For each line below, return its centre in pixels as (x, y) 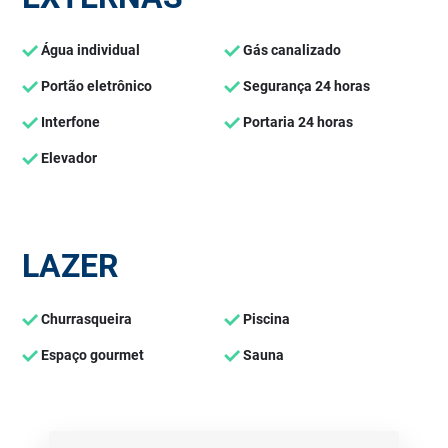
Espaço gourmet (91, 355)
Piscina (265, 319)
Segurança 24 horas (305, 86)
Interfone (69, 122)
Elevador (68, 158)
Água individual (89, 50)
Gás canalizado (290, 50)
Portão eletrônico (95, 86)
